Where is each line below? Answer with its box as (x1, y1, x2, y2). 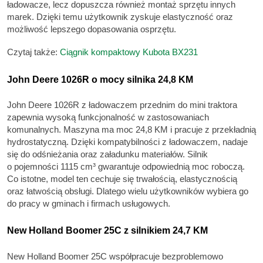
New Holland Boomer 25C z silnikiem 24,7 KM (7, 225, 208, 236)
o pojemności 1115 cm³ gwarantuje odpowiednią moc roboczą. (7, 161, 245, 172)
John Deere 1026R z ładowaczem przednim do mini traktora (7, 100, 237, 110)
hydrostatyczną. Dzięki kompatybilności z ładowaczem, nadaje (7, 137, 248, 147)
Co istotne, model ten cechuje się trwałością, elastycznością (7, 174, 237, 184)
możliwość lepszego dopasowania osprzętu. (7, 23, 176, 34)
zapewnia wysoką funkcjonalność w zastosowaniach (7, 112, 209, 123)
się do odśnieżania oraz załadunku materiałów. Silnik (7, 149, 208, 160)
